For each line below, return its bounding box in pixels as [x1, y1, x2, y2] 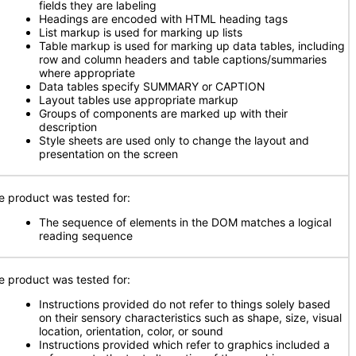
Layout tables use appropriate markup [39, 93, 238, 106]
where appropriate [39, 66, 135, 79]
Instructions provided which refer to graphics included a [39, 338, 330, 351]
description [39, 120, 97, 133]
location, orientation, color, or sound [39, 324, 223, 338]
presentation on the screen [39, 147, 178, 161]
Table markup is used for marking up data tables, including [39, 39, 345, 52]
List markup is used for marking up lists [39, 25, 242, 39]
